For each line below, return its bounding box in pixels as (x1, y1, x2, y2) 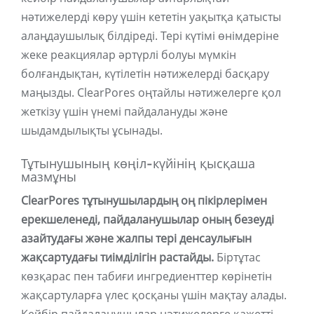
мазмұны (21, 170, 76, 186)
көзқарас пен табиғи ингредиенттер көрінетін (21, 268, 272, 285)
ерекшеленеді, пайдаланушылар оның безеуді (21, 212, 274, 228)
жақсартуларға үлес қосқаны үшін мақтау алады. (21, 287, 287, 303)
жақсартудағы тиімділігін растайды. (21, 250, 214, 266)
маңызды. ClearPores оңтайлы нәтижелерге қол (21, 85, 281, 101)
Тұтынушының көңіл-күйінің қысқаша (21, 156, 255, 172)
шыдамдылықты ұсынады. (21, 123, 163, 139)
